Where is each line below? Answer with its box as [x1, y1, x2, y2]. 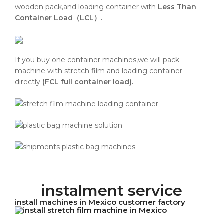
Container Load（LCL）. [15, 13, 102, 23]
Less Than [158, 2, 196, 12]
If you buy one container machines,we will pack [15, 55, 179, 65]
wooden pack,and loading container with [15, 2, 156, 12]
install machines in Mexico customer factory [15, 197, 185, 207]
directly [15, 77, 42, 87]
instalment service [41, 181, 183, 200]
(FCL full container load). [42, 77, 133, 87]
